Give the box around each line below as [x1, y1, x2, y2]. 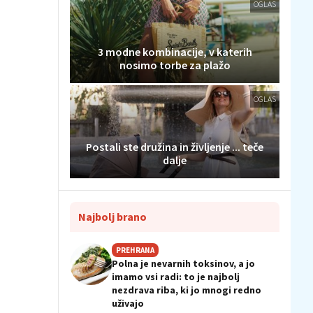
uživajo [112, 297, 144, 310]
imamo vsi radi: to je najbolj [112, 270, 240, 284]
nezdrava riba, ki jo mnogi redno [112, 284, 261, 297]
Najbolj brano [78, 210, 147, 224]
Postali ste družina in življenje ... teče [86, 140, 263, 154]
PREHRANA [116, 245, 154, 256]
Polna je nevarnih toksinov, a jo [112, 257, 255, 270]
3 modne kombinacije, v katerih [97, 44, 252, 59]
